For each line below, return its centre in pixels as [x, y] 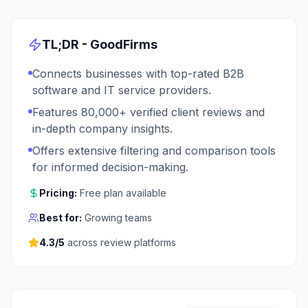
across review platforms [122, 242]
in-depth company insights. [102, 129]
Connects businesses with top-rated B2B [138, 74]
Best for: [60, 218]
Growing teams [118, 218]
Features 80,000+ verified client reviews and [148, 112]
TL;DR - [66, 44]
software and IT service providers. [122, 90]
